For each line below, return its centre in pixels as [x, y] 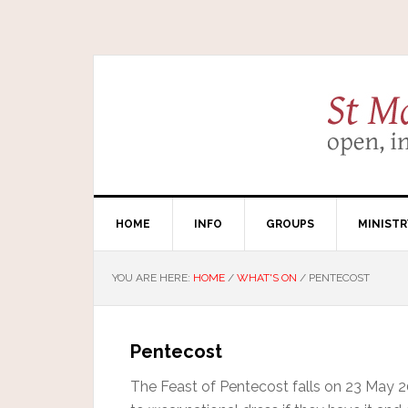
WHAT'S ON [267, 278]
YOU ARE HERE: [153, 278]
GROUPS [290, 224]
